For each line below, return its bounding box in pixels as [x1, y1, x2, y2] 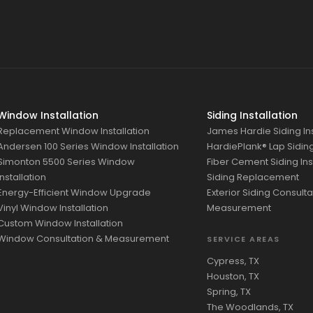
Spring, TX [207, 285, 251, 299]
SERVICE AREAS [207, 233, 280, 245]
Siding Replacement [207, 170, 299, 184]
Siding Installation [207, 108, 298, 123]
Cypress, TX [207, 254, 259, 268]
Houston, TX [207, 270, 259, 284]
